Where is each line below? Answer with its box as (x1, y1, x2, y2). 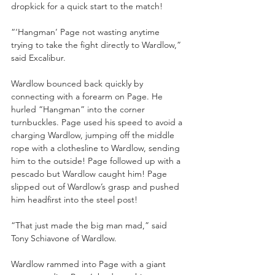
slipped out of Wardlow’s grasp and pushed (11, 180, 182, 192)
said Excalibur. (11, 52, 66, 63)
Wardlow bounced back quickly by (11, 77, 145, 89)
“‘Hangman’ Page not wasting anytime (11, 26, 162, 37)
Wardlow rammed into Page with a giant (11, 258, 168, 269)
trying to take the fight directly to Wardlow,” (11, 39, 184, 50)
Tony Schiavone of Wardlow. (11, 232, 117, 244)
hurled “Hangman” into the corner (11, 103, 147, 115)
